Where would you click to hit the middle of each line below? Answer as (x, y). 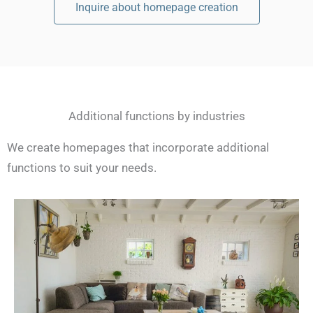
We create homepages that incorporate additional (138, 148)
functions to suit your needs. (82, 168)
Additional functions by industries (156, 116)
